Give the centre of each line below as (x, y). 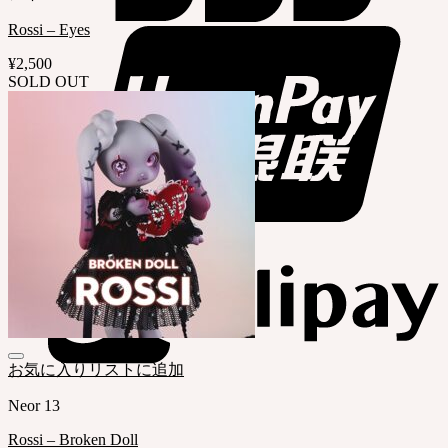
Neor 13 (34, 406)
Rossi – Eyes (49, 30)
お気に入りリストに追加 (96, 370)
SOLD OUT (48, 82)
